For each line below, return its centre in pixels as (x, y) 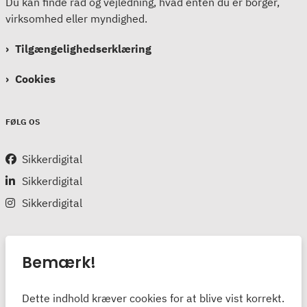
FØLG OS (23, 121)
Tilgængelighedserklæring (83, 48)
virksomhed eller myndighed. (76, 18)
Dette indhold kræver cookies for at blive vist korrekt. (153, 298)
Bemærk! (59, 262)
